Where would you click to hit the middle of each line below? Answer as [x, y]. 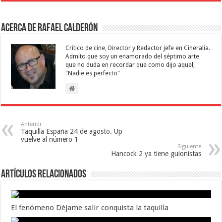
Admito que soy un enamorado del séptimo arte [133, 56]
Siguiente [189, 146]
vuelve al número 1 [50, 139]
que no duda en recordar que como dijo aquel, [130, 65]
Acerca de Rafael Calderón [50, 28]
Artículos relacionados [44, 174]
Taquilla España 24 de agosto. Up [72, 131]
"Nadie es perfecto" [93, 73]
